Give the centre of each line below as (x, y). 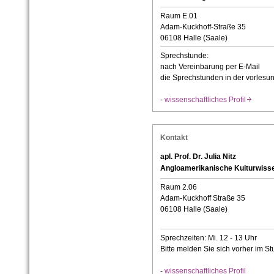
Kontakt (174, 138)
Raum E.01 (179, 16)
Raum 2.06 (178, 187)
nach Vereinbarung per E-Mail (210, 67)
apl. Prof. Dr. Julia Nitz (198, 157)
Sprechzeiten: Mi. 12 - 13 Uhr (208, 238)
